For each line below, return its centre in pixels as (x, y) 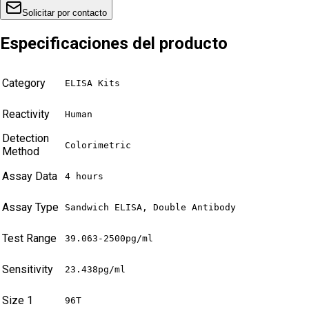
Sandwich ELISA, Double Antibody (150, 207)
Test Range (29, 238)
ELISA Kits (92, 83)
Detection (26, 138)
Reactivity (26, 114)
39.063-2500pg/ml (109, 238)
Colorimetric (98, 145)
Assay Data (30, 176)
